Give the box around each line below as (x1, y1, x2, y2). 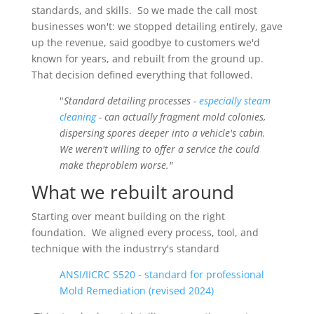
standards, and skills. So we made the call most (31, 4, 257, 18)
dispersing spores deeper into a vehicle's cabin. (59, 126, 268, 140)
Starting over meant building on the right (31, 210, 225, 224)
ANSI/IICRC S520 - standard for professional (59, 268, 264, 282)
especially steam (198, 94, 271, 108)
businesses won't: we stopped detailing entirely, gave (31, 20, 282, 34)
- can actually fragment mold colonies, (95, 110, 266, 124)
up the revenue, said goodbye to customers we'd (31, 36, 260, 50)
